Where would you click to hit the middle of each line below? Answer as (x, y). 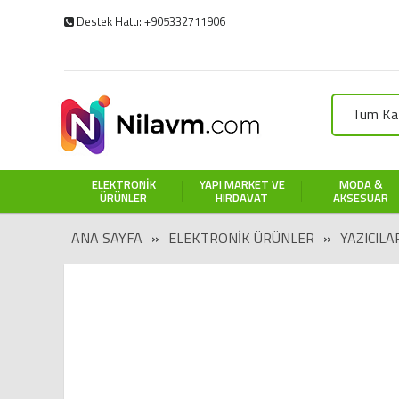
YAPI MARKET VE (242, 184)
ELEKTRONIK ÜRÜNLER (241, 238)
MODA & (361, 184)
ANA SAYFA (106, 238)
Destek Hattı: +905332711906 (150, 21)
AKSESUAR (361, 198)
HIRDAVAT (242, 198)
